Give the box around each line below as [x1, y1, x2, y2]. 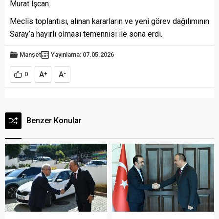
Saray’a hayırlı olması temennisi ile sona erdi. [10, 29, 162, 39]
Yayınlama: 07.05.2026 [51, 50, 114, 58]
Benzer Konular [26, 115, 82, 125]
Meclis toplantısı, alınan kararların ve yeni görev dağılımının [10, 16, 209, 26]
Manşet [20, 50, 41, 58]
